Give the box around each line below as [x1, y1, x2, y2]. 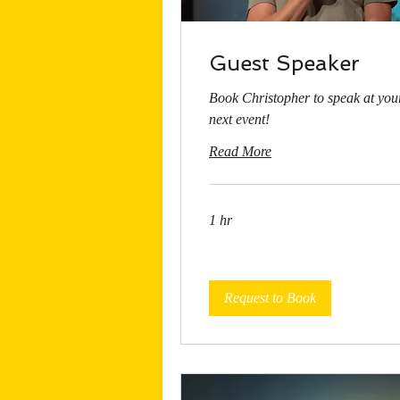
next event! [209, 111, 270, 127]
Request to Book [224, 289, 316, 305]
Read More [209, 143, 271, 159]
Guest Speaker [209, 49, 360, 76]
